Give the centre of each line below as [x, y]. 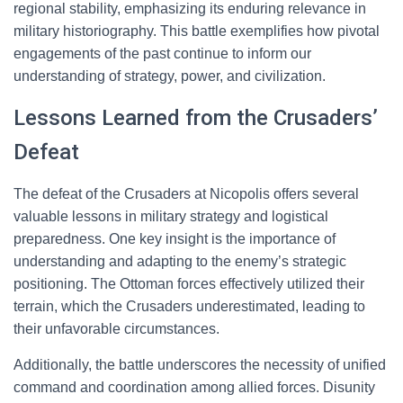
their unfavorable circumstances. [116, 329]
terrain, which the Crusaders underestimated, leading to [189, 306]
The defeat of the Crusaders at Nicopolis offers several [186, 194]
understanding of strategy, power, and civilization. [170, 76]
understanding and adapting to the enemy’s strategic [180, 261]
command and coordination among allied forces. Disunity [194, 387]
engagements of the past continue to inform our [162, 54]
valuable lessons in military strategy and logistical [171, 216]
